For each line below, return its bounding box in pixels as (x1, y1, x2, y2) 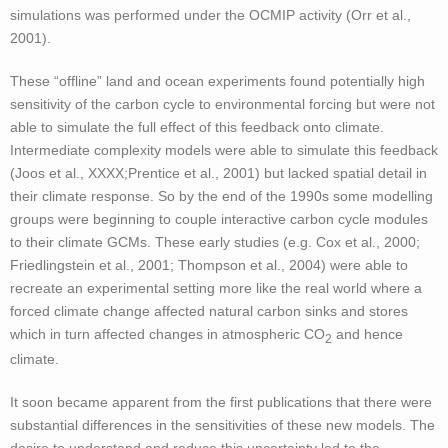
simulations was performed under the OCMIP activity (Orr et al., (10, 7, 411, 24)
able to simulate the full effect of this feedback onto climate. (10, 119, 384, 136)
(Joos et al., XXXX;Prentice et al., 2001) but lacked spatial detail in (10, 165, 427, 182)
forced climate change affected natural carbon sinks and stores (10, 303, 408, 320)
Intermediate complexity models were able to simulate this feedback (10, 142, 438, 159)
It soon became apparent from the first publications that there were (10, 394, 432, 411)
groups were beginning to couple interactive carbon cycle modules (10, 211, 428, 228)
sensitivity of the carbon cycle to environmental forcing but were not (10, 96, 435, 113)
